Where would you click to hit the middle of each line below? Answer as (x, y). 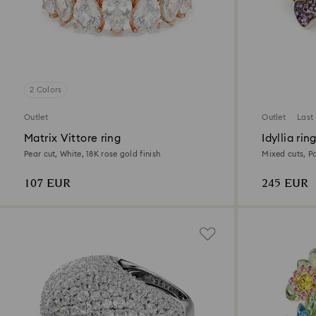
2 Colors (46, 90)
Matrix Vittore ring (73, 138)
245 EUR (285, 183)
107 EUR (47, 183)
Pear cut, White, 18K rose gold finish (92, 154)
